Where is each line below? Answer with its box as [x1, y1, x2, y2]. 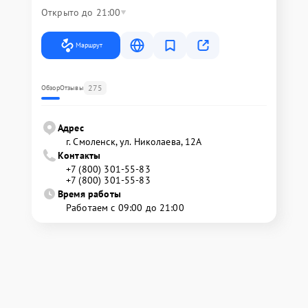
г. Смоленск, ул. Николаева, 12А [66, 135, 202, 148]
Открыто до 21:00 [41, 6, 121, 19]
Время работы [58, 188, 121, 200]
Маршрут [76, 41, 102, 49]
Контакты [58, 149, 101, 162]
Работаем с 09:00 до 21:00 [66, 201, 184, 214]
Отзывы [59, 83, 84, 92]
